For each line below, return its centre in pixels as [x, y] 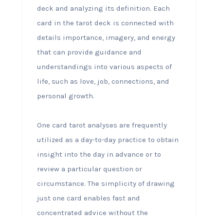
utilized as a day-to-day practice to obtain [108, 140]
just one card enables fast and [88, 198]
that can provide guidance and [89, 52]
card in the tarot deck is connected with [105, 23]
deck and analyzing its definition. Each [103, 8]
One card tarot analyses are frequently [102, 125]
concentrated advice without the [92, 213]
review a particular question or [89, 169]
